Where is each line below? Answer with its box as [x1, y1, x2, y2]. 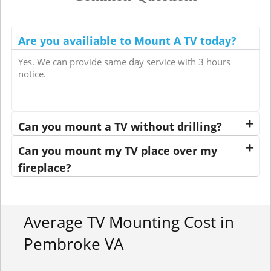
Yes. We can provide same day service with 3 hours [18, 56, 230, 69]
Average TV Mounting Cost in [24, 211, 234, 233]
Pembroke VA [24, 233, 123, 255]
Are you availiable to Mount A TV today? [18, 33, 237, 48]
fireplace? [18, 160, 71, 175]
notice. [18, 68, 46, 81]
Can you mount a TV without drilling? [18, 119, 222, 134]
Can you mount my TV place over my [18, 143, 217, 158]
